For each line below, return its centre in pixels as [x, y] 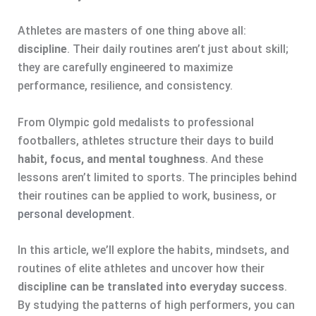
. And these [234, 159]
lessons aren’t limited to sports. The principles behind [157, 177]
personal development [74, 214]
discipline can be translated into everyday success [151, 287]
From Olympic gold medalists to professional [135, 122]
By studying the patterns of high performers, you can [156, 305]
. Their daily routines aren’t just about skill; [177, 49]
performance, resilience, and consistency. [125, 86]
